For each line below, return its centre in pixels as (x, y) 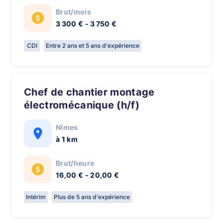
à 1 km (67, 139)
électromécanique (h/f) (82, 105)
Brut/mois (73, 12)
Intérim (36, 197)
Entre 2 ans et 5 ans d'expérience (93, 46)
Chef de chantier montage (28, 92)
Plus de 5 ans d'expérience (92, 197)
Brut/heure (75, 163)
